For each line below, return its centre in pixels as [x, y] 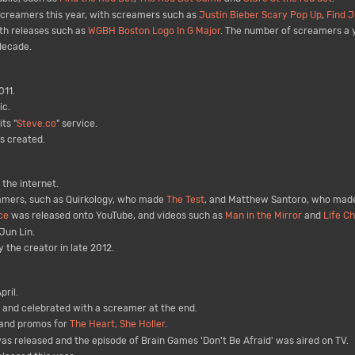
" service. [76, 123]
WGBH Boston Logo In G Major [154, 31]
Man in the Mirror [263, 216]
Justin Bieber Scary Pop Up [260, 15]
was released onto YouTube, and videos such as [116, 216]
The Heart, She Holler [117, 324]
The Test [185, 200]
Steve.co [36, 123]
